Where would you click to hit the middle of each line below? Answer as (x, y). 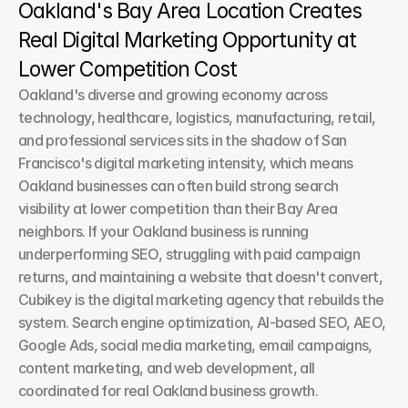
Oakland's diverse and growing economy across (173, 95)
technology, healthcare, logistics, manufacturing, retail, (197, 117)
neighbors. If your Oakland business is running (163, 231)
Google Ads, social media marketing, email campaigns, (195, 345)
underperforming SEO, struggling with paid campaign (189, 254)
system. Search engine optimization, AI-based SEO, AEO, (202, 322)
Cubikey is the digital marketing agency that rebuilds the (201, 300)
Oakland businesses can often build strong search (178, 186)
